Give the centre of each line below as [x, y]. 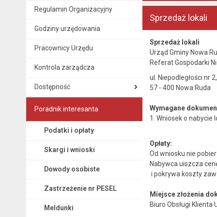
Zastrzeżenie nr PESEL [80, 188]
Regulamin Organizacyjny [73, 9]
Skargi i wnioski [69, 149]
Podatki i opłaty [69, 130]
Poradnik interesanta [66, 109]
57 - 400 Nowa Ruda [180, 87]
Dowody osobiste [72, 169]
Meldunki [59, 208]
